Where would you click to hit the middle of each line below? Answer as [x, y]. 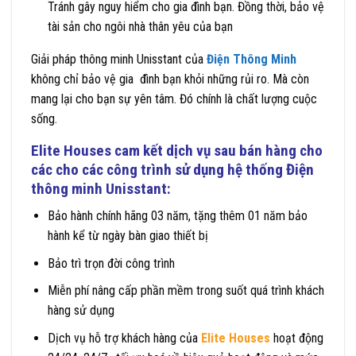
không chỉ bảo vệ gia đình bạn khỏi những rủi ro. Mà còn [170, 79]
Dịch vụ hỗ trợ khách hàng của [124, 338]
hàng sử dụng [81, 311]
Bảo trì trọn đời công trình [111, 263]
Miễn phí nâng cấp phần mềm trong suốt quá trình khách [186, 291]
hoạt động [296, 338]
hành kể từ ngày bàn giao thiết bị [128, 236]
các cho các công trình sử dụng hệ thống [159, 169]
